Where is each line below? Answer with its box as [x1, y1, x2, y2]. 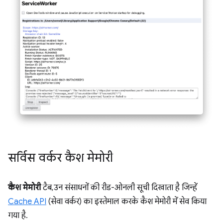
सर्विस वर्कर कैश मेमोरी [8, 150, 113, 166]
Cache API [8, 197, 46, 207]
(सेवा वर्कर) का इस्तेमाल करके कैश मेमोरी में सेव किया [46, 197, 207, 207]
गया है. [8, 211, 28, 221]
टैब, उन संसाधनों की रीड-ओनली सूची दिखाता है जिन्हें [41, 183, 197, 193]
